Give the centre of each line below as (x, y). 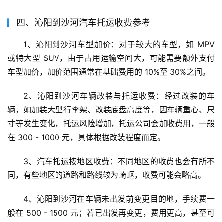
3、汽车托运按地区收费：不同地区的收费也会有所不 (119, 161)
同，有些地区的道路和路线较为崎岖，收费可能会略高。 (107, 175)
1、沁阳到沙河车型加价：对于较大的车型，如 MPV (119, 44)
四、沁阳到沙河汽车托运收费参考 (83, 23)
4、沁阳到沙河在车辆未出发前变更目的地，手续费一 (119, 199)
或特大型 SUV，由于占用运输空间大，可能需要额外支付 (111, 58)
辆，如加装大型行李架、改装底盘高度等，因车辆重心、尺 (111, 110)
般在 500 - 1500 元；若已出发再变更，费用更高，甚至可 (111, 213)
